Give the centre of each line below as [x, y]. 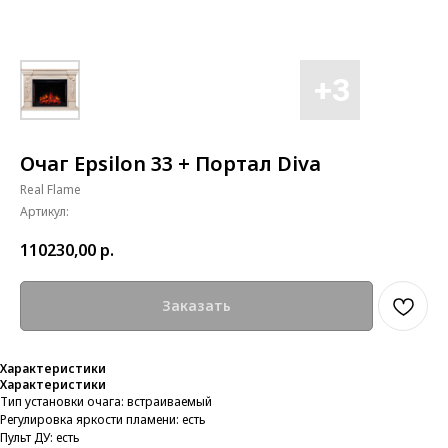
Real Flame [50, 189]
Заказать [196, 306]
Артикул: [44, 211]
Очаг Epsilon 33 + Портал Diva [170, 163]
